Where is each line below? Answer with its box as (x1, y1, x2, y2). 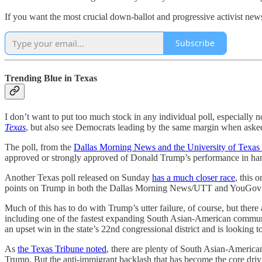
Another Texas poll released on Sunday (5, 173, 152, 183)
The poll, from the (5, 142, 74, 153)
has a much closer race (152, 173, 235, 183)
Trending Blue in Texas (5, 73, 97, 83)
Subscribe (175, 37, 215, 49)
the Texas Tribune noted (18, 244, 106, 254)
